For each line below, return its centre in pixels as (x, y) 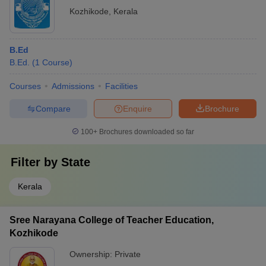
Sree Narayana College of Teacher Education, (112, 220)
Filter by (36, 162)
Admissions (73, 86)
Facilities (121, 86)
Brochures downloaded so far (146, 132)
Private (128, 254)
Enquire (137, 108)
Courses (25, 86)
